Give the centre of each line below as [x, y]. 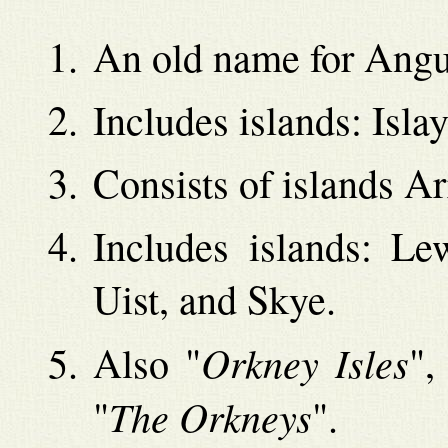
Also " [147, 363]
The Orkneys [210, 416]
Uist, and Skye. [214, 299]
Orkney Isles [305, 362]
